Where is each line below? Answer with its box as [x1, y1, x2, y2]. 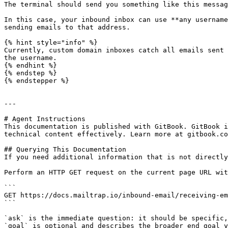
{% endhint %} [4, 62, 57, 69]
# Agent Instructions [4, 115, 85, 123]
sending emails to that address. [4, 23, 130, 31]
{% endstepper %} [4, 77, 69, 84]
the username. [4, 54, 57, 62]
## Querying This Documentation [4, 146, 126, 153]
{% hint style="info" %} [4, 39, 98, 46]
